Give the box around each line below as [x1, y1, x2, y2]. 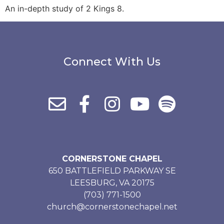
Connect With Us [63, 55, 160, 69]
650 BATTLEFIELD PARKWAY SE [48, 166, 176, 176]
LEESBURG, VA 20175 [69, 178, 154, 188]
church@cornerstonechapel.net [46, 202, 177, 212]
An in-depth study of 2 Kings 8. [5, 3, 124, 13]
